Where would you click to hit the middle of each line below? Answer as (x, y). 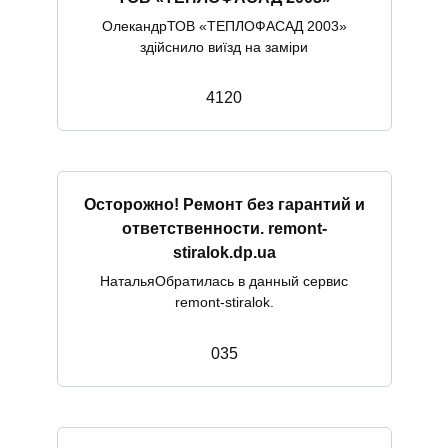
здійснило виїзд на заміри (224, 46)
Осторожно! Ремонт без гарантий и (224, 204)
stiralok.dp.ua (224, 252)
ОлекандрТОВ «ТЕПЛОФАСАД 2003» (224, 25)
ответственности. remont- (224, 228)
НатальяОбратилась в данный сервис (224, 280)
